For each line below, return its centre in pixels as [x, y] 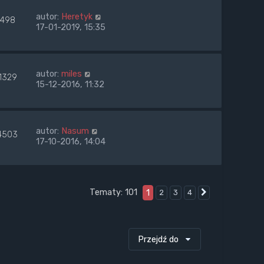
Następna [229, 193]
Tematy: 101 [115, 192]
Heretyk [77, 16]
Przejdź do [158, 239]
